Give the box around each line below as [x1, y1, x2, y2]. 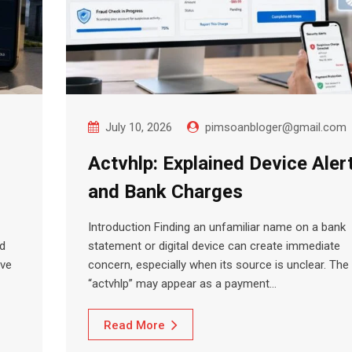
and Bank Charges [88, 181, 243, 203]
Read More [104, 318, 165, 333]
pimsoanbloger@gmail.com [205, 120, 346, 135]
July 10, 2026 [105, 120, 172, 135]
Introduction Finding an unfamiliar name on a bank [88, 220, 346, 235]
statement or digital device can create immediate [88, 239, 340, 254]
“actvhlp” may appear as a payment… [88, 277, 277, 291]
